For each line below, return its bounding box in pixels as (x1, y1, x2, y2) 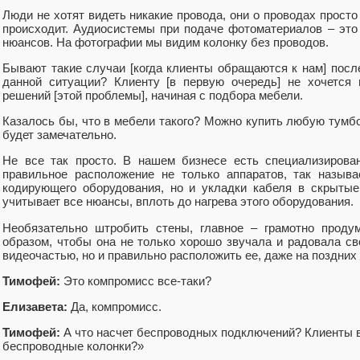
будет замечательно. (2, 128, 117, 142)
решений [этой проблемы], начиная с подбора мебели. (2, 88, 303, 102)
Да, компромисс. (67, 299, 162, 313)
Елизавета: (2, 299, 67, 313)
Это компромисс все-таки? (60, 273, 211, 288)
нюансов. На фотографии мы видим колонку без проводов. (2, 35, 329, 49)
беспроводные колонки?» (2, 339, 144, 354)
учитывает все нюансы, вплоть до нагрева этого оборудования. (2, 194, 354, 209)
